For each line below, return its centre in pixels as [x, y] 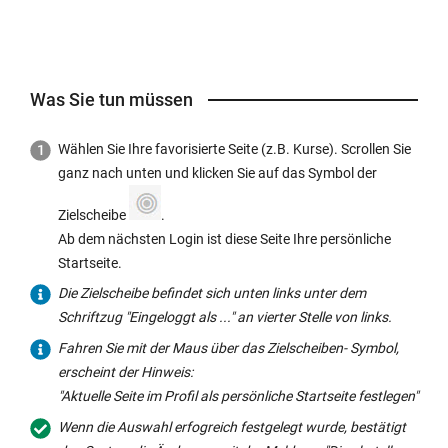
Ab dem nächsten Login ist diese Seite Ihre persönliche [224, 239]
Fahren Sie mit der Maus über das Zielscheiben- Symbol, [228, 347]
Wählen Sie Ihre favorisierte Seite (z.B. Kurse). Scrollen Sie [234, 149]
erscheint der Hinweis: [125, 371]
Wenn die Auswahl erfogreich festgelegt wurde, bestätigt [232, 426]
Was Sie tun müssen [111, 100]
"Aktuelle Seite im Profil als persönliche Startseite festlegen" [238, 395]
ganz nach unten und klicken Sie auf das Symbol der [217, 173]
